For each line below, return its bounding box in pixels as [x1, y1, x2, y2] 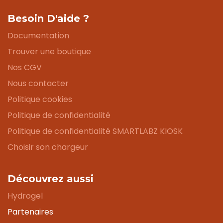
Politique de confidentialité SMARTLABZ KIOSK [7, 125, 183, 137]
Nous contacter [7, 77, 69, 89]
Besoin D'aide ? [7, 12, 89, 24]
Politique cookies [7, 93, 72, 105]
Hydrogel [7, 190, 43, 202]
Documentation [7, 29, 69, 41]
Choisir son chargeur [7, 141, 88, 153]
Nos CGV [7, 61, 42, 73]
